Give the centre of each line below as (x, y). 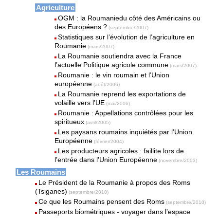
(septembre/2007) (129, 27)
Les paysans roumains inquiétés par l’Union (125, 132)
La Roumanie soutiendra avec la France (120, 56)
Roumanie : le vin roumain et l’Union (114, 75)
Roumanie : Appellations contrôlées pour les (126, 113)
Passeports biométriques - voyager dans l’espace (115, 212)
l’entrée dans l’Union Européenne (106, 160)
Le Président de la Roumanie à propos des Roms (115, 182)
